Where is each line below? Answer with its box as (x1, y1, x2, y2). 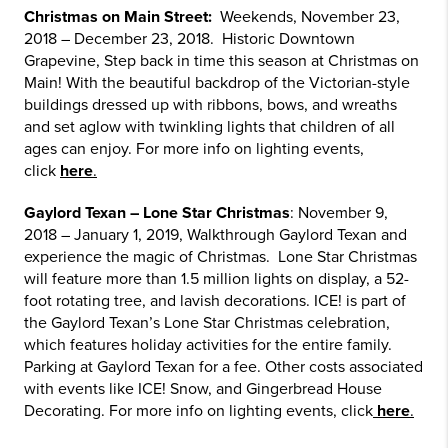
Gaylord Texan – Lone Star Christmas (24, 203, 290, 223)
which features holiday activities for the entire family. (24, 335, 392, 355)
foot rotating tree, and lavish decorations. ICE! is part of (24, 291, 406, 311)
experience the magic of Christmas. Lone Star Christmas (24, 247, 417, 267)
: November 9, (290, 203, 388, 223)
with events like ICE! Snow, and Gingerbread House (24, 379, 382, 399)
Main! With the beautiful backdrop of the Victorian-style (24, 73, 410, 93)
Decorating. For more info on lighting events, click (24, 401, 373, 421)
